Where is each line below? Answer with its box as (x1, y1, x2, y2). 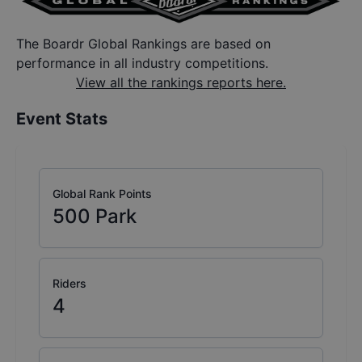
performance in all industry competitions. (16, 55, 268, 72)
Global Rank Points (53, 187, 152, 201)
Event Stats (16, 109, 107, 129)
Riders (53, 276, 86, 291)
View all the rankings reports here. (76, 74, 286, 91)
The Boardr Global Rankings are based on (16, 36, 271, 53)
